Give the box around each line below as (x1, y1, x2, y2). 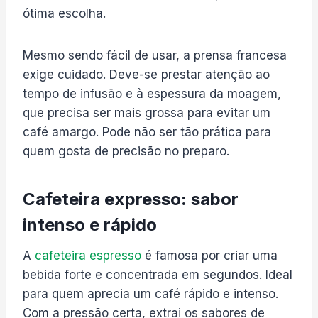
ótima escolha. (23, 6, 106, 21)
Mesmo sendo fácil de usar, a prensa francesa (23, 48, 287, 62)
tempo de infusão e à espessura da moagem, (23, 86, 281, 101)
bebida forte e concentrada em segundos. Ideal (23, 267, 292, 282)
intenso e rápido (23, 214, 157, 235)
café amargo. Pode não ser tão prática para (23, 124, 271, 139)
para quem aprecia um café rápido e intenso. (23, 286, 278, 301)
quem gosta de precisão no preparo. (23, 143, 229, 158)
